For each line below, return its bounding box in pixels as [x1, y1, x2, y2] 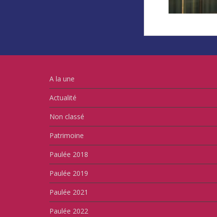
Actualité [49, 93, 77, 102]
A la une [49, 74, 75, 83]
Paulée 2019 [49, 169, 88, 178]
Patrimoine [49, 131, 84, 140]
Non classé [49, 112, 84, 121]
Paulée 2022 [49, 206, 88, 216]
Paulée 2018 [49, 150, 88, 159]
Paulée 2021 [49, 187, 88, 197]
